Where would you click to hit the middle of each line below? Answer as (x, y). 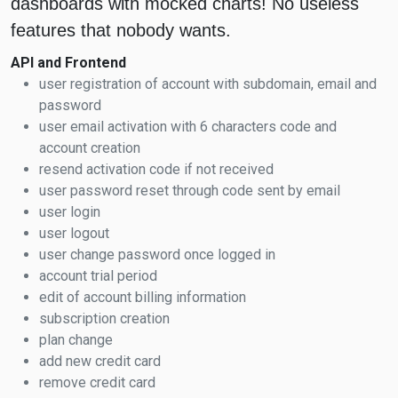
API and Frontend (68, 63)
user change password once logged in (157, 255)
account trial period (98, 276)
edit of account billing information (143, 298)
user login (70, 212)
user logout (74, 234)
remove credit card (97, 383)
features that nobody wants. (121, 31)
